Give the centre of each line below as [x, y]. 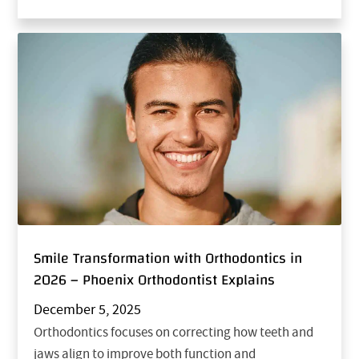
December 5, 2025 [88, 309]
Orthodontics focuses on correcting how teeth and [174, 332]
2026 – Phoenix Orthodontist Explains [155, 280]
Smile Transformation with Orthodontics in [168, 258]
